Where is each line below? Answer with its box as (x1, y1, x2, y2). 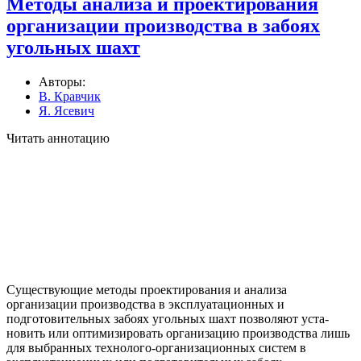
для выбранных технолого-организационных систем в (6, 340, 306, 355)
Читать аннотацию (6, 131, 110, 145)
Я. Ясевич (39, 103, 94, 118)
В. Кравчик (39, 89, 101, 103)
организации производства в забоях (6, 15, 320, 36)
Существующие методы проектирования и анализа (6, 282, 287, 297)
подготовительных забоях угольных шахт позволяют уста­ (6, 311, 329, 326)
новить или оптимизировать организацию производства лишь (6, 326, 350, 340)
